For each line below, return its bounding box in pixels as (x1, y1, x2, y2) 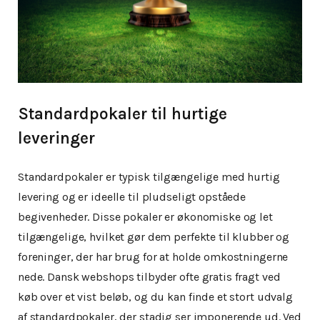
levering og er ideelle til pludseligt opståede (18, 190, 246, 204)
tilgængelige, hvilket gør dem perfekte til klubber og (18, 230, 290, 244)
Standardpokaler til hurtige (18, 104, 227, 124)
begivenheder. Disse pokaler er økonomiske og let (18, 210, 273, 224)
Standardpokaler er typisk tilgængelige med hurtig (18, 170, 280, 184)
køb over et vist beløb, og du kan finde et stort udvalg (18, 290, 293, 304)
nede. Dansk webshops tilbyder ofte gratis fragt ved (18, 270, 281, 284)
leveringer (18, 129, 95, 149)
